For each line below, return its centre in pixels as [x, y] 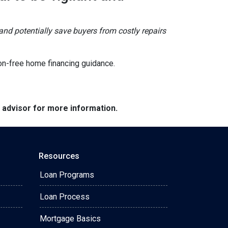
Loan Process [65, 197]
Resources [59, 156]
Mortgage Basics [70, 219]
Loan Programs [67, 175]
